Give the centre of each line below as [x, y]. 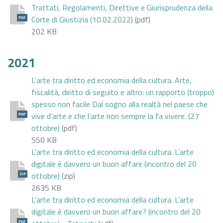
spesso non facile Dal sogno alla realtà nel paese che [119, 104]
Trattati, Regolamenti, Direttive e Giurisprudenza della [122, 7]
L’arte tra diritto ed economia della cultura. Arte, [111, 80]
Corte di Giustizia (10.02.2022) [82, 19]
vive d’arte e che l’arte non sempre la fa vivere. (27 [115, 116]
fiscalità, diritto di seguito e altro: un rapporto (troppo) [123, 92]
